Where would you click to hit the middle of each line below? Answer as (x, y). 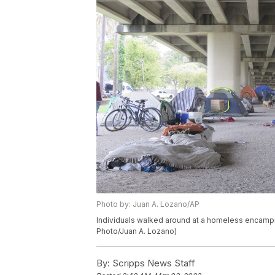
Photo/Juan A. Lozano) (137, 231)
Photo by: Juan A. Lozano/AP (148, 204)
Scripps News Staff (153, 263)
